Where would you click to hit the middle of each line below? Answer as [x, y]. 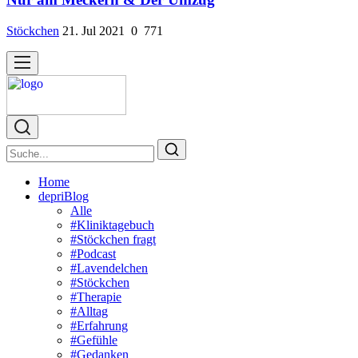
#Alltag [89, 312]
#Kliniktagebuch [112, 225]
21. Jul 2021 [93, 31]
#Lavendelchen [109, 268]
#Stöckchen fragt [113, 240]
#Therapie [96, 297]
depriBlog [64, 197]
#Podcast [93, 254]
